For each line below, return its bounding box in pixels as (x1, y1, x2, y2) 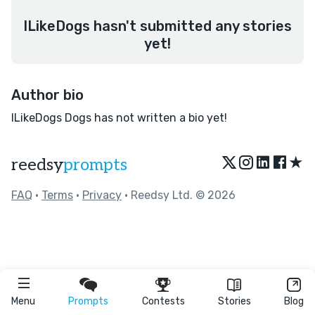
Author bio (11, 86, 84, 103)
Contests (141, 295, 185, 307)
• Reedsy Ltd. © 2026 (122, 188, 236, 202)
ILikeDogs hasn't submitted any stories (23, 18, 292, 34)
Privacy (82, 188, 122, 202)
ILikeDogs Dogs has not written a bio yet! (11, 111, 227, 124)
